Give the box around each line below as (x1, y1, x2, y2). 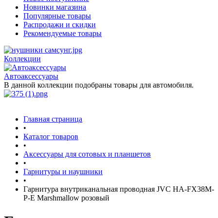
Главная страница (23, 115, 82, 123)
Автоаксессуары (4, 72, 58, 80)
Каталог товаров (23, 132, 78, 141)
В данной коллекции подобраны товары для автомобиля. (4, 81, 194, 89)
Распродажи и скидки (23, 20, 96, 29)
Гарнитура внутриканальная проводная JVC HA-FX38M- (23, 185, 214, 193)
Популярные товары (23, 12, 91, 20)
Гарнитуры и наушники (23, 167, 103, 176)
